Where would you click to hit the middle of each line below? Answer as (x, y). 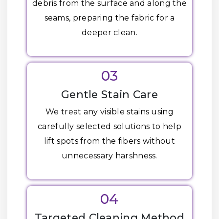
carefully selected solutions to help (109, 126)
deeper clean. (109, 33)
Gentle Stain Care (109, 94)
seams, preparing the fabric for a (109, 18)
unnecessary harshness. (109, 156)
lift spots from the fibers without (109, 141)
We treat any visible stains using (109, 112)
